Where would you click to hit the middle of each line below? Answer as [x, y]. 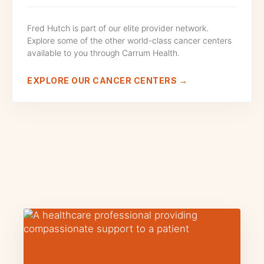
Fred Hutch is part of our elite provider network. [118, 28]
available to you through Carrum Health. [103, 53]
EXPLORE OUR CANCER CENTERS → [107, 81]
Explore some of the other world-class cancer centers [129, 41]
